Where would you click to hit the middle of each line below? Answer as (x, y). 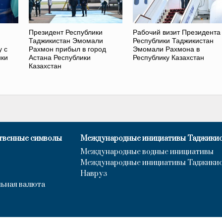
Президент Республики (66, 32)
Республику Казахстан (168, 58)
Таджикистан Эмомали (66, 41)
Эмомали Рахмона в (166, 49)
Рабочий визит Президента (176, 32)
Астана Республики (60, 58)
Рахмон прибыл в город (68, 49)
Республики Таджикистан (173, 41)
